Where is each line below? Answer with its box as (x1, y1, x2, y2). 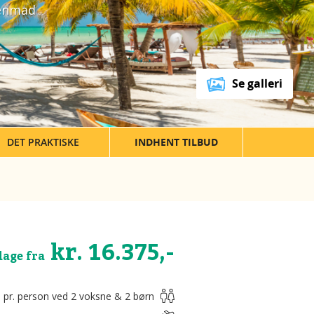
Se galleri (232, 75, 282, 91)
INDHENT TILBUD (135, 135, 218, 149)
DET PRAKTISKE (7, 135, 79, 149)
